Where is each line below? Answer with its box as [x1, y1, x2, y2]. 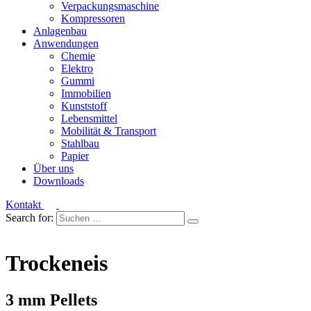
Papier [61, 150, 89, 162]
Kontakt [6, 199, 44, 210]
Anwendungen [33, 37, 99, 49]
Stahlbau [61, 137, 99, 149]
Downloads [33, 175, 84, 187]
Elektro [61, 62, 93, 74]
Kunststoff [61, 100, 107, 112]
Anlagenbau [33, 25, 87, 37]
